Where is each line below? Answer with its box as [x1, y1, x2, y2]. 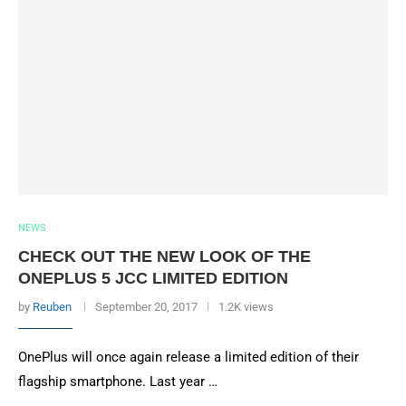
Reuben [33, 300, 72, 314]
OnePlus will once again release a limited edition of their [18, 349, 359, 365]
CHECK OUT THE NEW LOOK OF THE [18, 247, 311, 266]
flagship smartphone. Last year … [18, 373, 217, 390]
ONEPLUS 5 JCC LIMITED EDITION [18, 269, 288, 287]
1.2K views [218, 300, 274, 314]
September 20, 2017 [95, 300, 198, 314]
